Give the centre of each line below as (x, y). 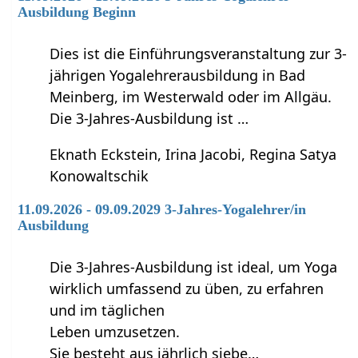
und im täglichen (107, 310)
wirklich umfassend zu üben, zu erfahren (187, 288)
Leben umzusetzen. (115, 331)
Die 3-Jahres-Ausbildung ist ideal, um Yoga (194, 267)
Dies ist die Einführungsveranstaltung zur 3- (199, 53)
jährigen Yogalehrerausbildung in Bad (178, 75)
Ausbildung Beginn (77, 12)
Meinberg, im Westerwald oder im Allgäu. (191, 96)
